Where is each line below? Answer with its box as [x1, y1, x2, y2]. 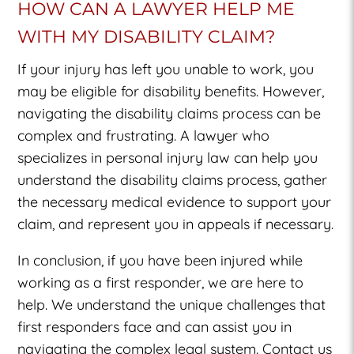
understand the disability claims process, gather [17, 170, 328, 189]
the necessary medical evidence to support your [17, 192, 332, 211]
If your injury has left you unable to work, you [17, 59, 314, 78]
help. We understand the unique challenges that [17, 295, 326, 314]
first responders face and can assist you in [17, 317, 292, 336]
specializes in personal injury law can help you [17, 148, 318, 167]
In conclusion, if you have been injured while [17, 250, 303, 269]
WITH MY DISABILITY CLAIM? [17, 25, 276, 47]
